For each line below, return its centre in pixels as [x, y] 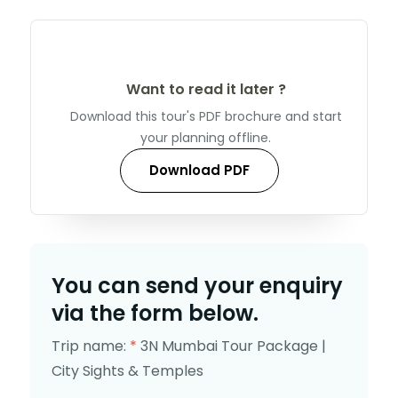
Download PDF [199, 170]
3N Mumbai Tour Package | [233, 346]
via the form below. [155, 313]
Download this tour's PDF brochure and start [206, 116]
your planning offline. [206, 137]
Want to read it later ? [206, 89]
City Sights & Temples [127, 370]
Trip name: [91, 346]
